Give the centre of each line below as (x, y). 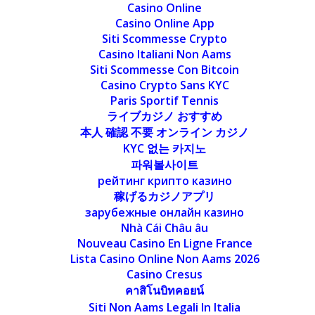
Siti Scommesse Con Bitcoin (165, 69)
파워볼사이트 (165, 164)
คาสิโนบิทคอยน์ (165, 290)
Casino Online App (165, 23)
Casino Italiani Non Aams (165, 54)
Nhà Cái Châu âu (165, 227)
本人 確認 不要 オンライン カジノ (165, 132)
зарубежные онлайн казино (165, 212)
